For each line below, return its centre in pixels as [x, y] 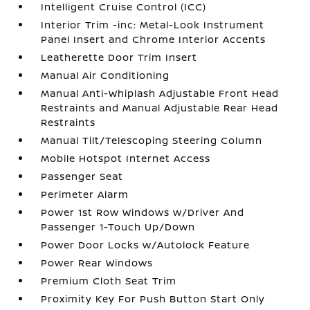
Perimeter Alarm [85, 194]
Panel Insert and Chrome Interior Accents [154, 39]
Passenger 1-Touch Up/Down [118, 227]
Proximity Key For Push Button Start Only [153, 299]
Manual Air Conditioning [106, 75]
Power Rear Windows [97, 263]
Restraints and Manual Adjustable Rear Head [160, 108]
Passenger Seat [82, 176]
